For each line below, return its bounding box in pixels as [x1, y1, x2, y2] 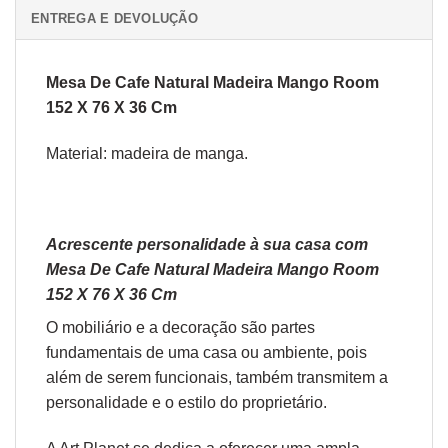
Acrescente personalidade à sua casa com [46, 236, 368, 254]
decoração [162, 319, 237, 337]
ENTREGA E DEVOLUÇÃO [31, 10, 198, 26]
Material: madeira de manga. [46, 144, 248, 162]
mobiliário [62, 319, 132, 337]
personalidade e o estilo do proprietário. [46, 394, 327, 412]
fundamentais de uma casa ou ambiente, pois [46, 344, 367, 362]
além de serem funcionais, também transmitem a [46, 369, 388, 387]
